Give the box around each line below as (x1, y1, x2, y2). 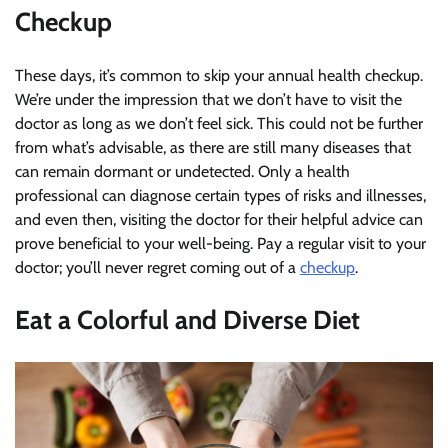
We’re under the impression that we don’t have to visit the (15, 89, 402, 109)
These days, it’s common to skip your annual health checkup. (15, 65, 423, 85)
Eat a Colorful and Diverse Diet (15, 304, 360, 337)
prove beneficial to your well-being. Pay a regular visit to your (15, 233, 426, 253)
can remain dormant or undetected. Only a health (15, 161, 350, 181)
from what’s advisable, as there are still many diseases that (15, 137, 411, 157)
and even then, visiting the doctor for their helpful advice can (15, 209, 423, 229)
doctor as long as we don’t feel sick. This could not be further (15, 113, 423, 133)
